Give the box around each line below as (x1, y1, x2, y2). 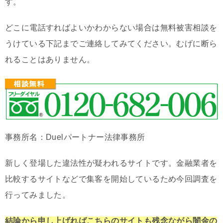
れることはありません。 (5, 55, 95, 64)
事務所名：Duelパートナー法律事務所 (5, 132, 145, 141)
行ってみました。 (5, 190, 71, 199)
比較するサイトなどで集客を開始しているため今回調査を (5, 174, 218, 183)
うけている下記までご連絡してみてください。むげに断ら (5, 39, 218, 48)
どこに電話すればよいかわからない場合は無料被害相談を (5, 23, 218, 32)
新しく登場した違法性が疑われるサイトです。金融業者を (5, 158, 218, 167)
